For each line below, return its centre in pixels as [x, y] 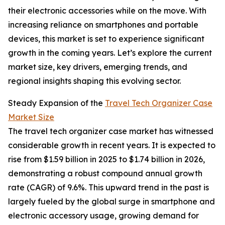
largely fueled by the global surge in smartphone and [111, 202]
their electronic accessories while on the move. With [107, 11]
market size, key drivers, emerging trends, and [98, 67]
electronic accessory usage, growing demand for [103, 216]
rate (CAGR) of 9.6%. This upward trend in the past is [108, 188]
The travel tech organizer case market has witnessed [111, 131]
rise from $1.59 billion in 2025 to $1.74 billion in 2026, [106, 159]
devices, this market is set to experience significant [106, 39]
